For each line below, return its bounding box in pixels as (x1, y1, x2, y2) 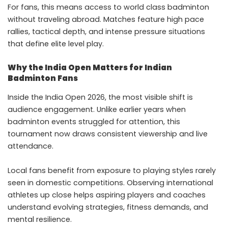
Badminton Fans (8, 73, 78, 84)
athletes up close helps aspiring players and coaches (8, 189, 206, 200)
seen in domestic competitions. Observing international (8, 177, 213, 188)
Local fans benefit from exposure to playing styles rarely (8, 165, 216, 176)
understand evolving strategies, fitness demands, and (8, 202, 208, 212)
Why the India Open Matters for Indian (8, 62, 172, 73)
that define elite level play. (8, 39, 104, 49)
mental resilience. (8, 214, 72, 224)
